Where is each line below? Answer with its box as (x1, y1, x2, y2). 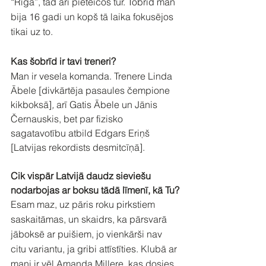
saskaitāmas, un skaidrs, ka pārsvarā (11, 213, 169, 225)
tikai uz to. (11, 25, 53, 37)
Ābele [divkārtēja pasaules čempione (11, 84, 172, 96)
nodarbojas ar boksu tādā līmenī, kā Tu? (11, 183, 179, 196)
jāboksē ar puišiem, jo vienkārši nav (11, 227, 164, 240)
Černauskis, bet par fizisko (11, 112, 125, 125)
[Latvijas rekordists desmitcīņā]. (11, 141, 145, 153)
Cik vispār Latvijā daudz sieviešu (11, 169, 153, 182)
